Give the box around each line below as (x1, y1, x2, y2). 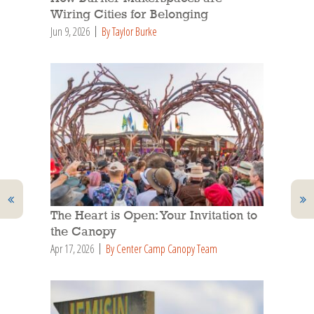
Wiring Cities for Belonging (50, 8, 208, 21)
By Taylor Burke (102, 23, 157, 39)
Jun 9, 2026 (50, 23, 90, 39)
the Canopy (50, 225, 116, 238)
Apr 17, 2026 (50, 240, 94, 257)
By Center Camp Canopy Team (106, 240, 217, 257)
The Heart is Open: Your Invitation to (50, 209, 257, 222)
